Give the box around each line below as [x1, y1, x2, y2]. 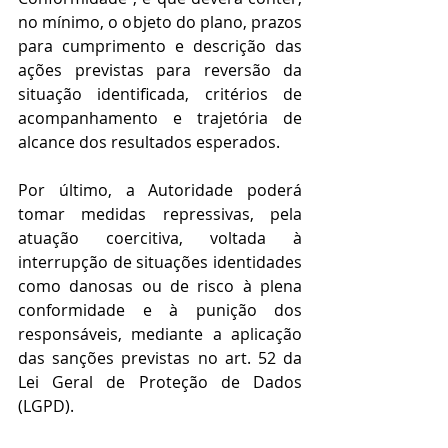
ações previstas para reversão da [18, 59, 302, 82]
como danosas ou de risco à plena [18, 275, 302, 298]
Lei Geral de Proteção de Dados [18, 371, 302, 394]
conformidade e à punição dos [18, 299, 302, 322]
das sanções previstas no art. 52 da [18, 347, 302, 370]
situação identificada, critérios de [18, 83, 302, 106]
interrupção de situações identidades [18, 251, 302, 274]
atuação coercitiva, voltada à [18, 227, 302, 250]
